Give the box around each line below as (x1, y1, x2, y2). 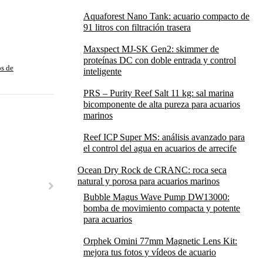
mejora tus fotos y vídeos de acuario (83, 247, 216, 257)
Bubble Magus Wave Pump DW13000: (83, 192, 230, 202)
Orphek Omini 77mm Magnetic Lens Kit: (83, 236, 237, 246)
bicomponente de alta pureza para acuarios (83, 99, 240, 109)
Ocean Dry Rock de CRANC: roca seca (77, 165, 227, 175)
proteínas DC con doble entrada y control (83, 55, 236, 65)
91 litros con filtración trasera (83, 22, 191, 32)
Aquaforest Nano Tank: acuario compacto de (83, 11, 249, 21)
